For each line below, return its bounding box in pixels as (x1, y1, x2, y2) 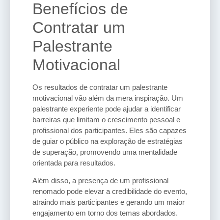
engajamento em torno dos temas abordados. (32, 209, 178, 218)
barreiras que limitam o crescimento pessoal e (32, 115, 180, 124)
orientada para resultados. (32, 158, 115, 167)
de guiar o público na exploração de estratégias (32, 137, 183, 145)
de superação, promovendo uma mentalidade (32, 147, 177, 156)
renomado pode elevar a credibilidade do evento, (32, 187, 187, 196)
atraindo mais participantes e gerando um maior (32, 198, 185, 207)
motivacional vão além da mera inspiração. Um (32, 93, 183, 102)
